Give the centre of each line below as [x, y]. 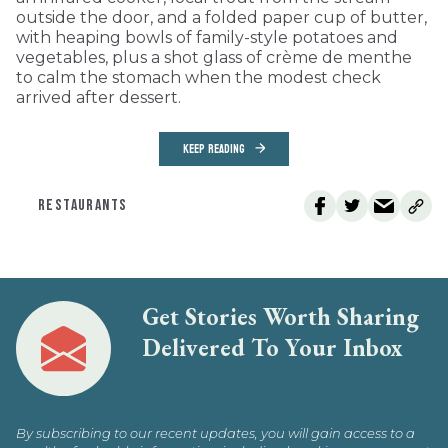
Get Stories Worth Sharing [280, 317]
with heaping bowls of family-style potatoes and [207, 38]
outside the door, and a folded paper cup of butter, [221, 18]
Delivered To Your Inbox [272, 348]
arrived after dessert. [98, 98]
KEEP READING [214, 149]
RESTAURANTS [83, 206]
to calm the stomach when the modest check [198, 78]
